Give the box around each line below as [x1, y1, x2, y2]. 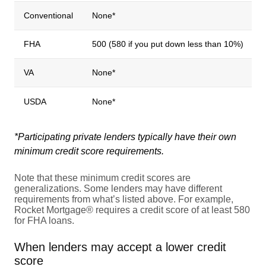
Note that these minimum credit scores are [14, 172, 191, 183]
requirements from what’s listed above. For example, [14, 194, 233, 204]
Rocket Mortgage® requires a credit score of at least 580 [14, 204, 250, 215]
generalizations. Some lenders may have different [14, 183, 222, 194]
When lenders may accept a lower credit [14, 240, 226, 254]
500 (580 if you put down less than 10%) [92, 39, 243, 49]
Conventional [24, 10, 73, 20]
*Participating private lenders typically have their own [14, 131, 236, 142]
